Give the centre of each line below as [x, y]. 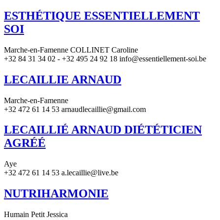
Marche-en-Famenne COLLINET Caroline [71, 50]
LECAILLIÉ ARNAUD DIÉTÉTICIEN [103, 130]
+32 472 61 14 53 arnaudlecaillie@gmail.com [75, 109]
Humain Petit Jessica [36, 215]
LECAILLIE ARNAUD [63, 79]
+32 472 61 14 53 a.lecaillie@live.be [61, 173]
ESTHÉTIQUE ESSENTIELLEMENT [102, 15]
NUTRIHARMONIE [56, 194]
